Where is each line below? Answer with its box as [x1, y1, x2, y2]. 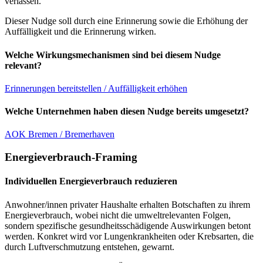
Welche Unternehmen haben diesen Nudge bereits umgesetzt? [5, 106, 249, 117]
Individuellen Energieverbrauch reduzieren [5, 176, 177, 187]
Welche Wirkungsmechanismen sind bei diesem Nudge [5, 49, 221, 60]
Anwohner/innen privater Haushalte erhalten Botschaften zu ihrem [5, 199, 250, 210]
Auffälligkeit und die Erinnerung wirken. [5, 26, 156, 37]
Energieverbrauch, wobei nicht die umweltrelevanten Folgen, [5, 210, 231, 220]
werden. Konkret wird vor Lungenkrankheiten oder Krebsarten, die [5, 231, 254, 241]
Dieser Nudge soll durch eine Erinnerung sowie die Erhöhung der [5, 16, 248, 26]
